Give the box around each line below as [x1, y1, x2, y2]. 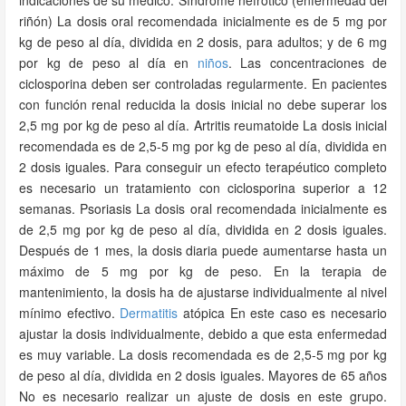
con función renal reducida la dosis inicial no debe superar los [19, 95, 387, 113]
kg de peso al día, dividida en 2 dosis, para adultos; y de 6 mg [19, 33, 387, 51]
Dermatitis [120, 304, 179, 322]
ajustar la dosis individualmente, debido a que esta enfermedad [19, 324, 387, 343]
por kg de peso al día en [19, 53, 198, 72]
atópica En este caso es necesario [178, 304, 387, 322]
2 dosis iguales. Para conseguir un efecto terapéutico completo [19, 158, 387, 176]
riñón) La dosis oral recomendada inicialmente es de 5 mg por [19, 12, 387, 30]
